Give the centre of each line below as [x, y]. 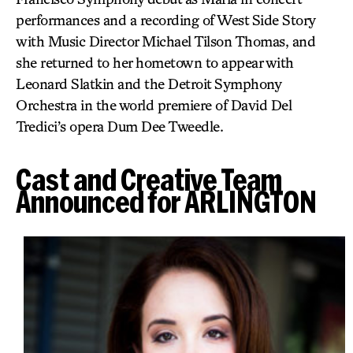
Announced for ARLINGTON [166, 201]
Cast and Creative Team [149, 179]
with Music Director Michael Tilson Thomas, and [165, 41]
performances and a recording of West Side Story [165, 20]
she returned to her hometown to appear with [155, 62]
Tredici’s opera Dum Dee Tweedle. [119, 126]
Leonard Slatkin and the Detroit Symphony [148, 84]
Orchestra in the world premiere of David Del [154, 105]
